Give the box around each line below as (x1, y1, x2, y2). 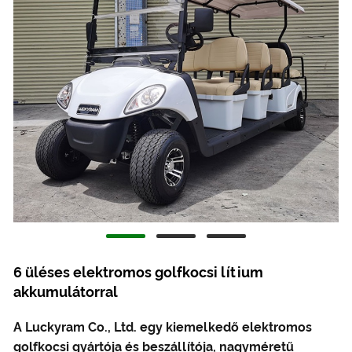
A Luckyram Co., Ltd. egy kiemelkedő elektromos (13, 319, 312, 335)
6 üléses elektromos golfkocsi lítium (13, 263, 263, 280)
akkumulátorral (13, 283, 118, 300)
